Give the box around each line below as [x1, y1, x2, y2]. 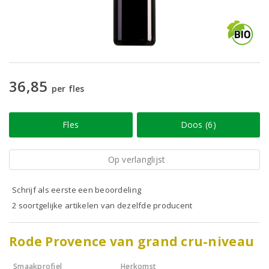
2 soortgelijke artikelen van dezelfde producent [12, 200, 193, 211]
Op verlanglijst [107, 154, 166, 165]
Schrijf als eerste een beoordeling [12, 184, 142, 195]
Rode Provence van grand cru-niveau [9, 233, 255, 250]
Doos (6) [180, 119, 216, 130]
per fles [51, 83, 85, 94]
